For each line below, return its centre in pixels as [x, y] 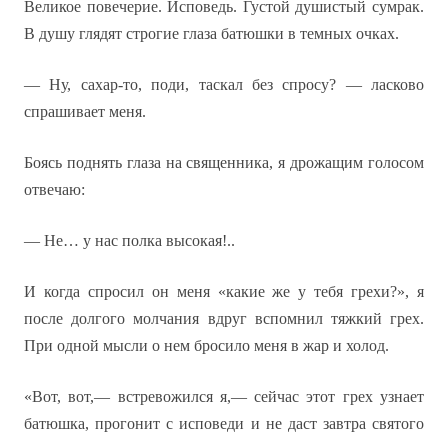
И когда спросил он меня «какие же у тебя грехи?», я [224, 291]
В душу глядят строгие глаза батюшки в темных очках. [211, 33]
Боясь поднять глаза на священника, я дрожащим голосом [224, 162]
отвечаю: [54, 189]
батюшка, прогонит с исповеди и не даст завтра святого [224, 423]
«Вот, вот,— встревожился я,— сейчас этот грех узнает [224, 396]
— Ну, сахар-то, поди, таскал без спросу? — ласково [224, 84]
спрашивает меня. [85, 111]
